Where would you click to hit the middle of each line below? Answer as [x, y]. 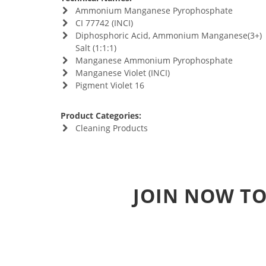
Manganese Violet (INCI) [122, 73]
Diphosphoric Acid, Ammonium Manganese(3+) [168, 35]
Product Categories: [101, 115]
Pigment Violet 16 [110, 85]
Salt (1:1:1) [96, 48]
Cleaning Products [111, 128]
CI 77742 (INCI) [104, 23]
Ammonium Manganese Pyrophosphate [154, 10]
